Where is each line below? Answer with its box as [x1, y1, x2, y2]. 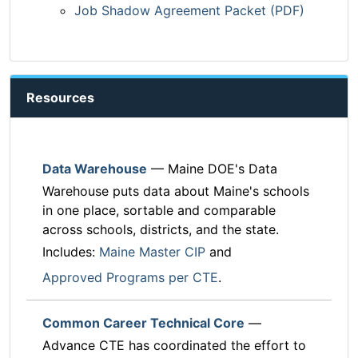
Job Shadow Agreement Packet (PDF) [74, 2, 304, 19]
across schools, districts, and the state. [42, 221, 279, 238]
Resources [26, 89, 94, 106]
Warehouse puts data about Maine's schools [42, 183, 309, 200]
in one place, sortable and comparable [42, 202, 276, 219]
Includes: [42, 244, 99, 261]
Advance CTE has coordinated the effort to [42, 337, 306, 354]
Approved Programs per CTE [42, 269, 218, 286]
